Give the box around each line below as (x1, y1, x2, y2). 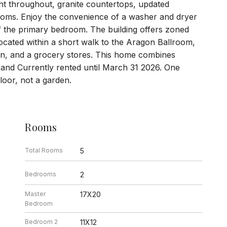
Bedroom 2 (25, 217, 58, 225)
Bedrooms (25, 170, 57, 178)
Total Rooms (25, 146, 63, 154)
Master (25, 190, 46, 198)
